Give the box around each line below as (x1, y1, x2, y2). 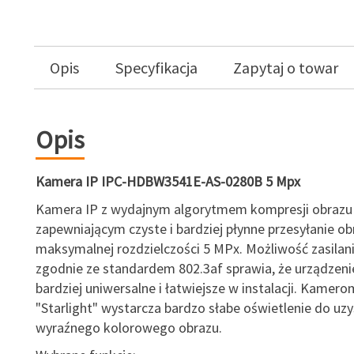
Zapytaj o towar (233, 58, 339, 77)
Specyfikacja (115, 58, 198, 77)
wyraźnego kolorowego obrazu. (35, 318, 222, 337)
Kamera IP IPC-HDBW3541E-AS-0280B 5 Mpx (35, 172, 300, 190)
